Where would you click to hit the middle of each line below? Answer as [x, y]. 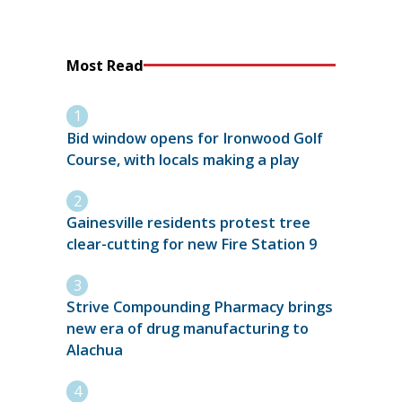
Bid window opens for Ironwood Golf [195, 138]
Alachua [95, 350]
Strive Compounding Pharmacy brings [200, 307]
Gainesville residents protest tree [188, 222]
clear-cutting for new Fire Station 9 [192, 244]
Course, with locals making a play [183, 159]
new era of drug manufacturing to [188, 329]
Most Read [105, 65]
